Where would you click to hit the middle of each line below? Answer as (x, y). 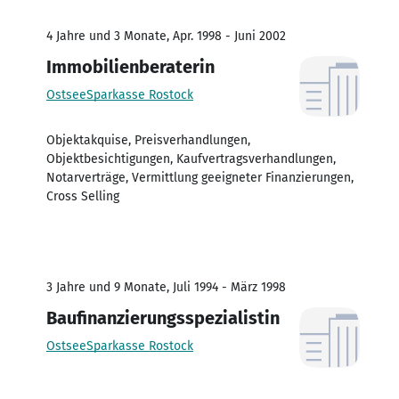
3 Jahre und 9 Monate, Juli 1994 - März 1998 (166, 287)
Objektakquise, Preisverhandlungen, (148, 140)
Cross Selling (83, 196)
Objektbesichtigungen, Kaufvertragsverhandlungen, (191, 159)
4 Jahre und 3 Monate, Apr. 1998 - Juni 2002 (166, 36)
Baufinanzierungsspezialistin (163, 318)
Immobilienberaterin (130, 66)
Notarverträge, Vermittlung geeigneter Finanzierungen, (200, 177)
